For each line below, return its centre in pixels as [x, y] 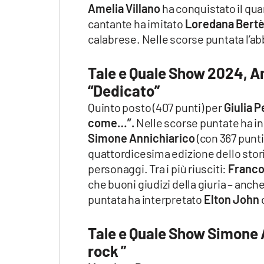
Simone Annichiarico [141, 138]
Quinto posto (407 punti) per [156, 108]
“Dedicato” [124, 91]
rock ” [108, 251]
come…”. [111, 123]
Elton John [231, 199]
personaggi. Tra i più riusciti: [158, 169]
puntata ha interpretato [146, 199]
